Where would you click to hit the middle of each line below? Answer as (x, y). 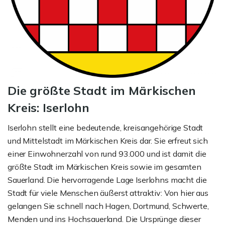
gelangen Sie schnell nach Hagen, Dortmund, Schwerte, (108, 206)
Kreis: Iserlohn (48, 107)
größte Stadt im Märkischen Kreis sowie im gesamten (104, 166)
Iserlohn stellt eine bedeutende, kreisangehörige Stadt (105, 127)
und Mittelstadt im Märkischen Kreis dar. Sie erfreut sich (108, 140)
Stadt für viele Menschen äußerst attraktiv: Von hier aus (108, 193)
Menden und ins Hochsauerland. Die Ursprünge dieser (104, 219)
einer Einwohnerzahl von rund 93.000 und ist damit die (107, 153)
